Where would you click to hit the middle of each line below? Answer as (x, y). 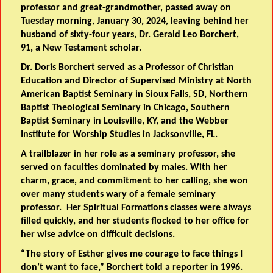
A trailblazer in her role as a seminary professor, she (128, 154)
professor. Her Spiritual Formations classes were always (136, 208)
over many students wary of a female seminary (119, 195)
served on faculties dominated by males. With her (124, 168)
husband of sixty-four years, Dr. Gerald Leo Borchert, (130, 35)
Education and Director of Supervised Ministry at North (136, 81)
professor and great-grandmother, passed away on (126, 8)
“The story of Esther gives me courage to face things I (132, 254)
